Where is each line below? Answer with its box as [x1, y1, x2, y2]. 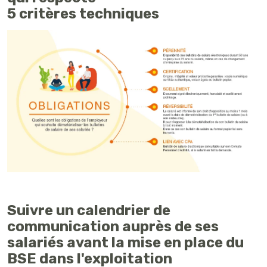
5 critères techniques [7, 5, 159, 22]
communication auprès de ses [7, 218, 219, 235]
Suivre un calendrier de [7, 201, 170, 219]
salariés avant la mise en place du [7, 234, 244, 251]
